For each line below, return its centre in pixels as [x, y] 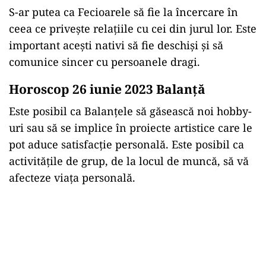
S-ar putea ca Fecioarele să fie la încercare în [123, 12]
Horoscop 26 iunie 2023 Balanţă [107, 89]
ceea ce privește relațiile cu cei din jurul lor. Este [133, 28]
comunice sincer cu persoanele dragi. [104, 62]
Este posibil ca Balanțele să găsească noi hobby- [130, 111]
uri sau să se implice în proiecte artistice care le [131, 128]
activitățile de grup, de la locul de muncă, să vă [129, 161]
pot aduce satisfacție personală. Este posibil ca [126, 144]
